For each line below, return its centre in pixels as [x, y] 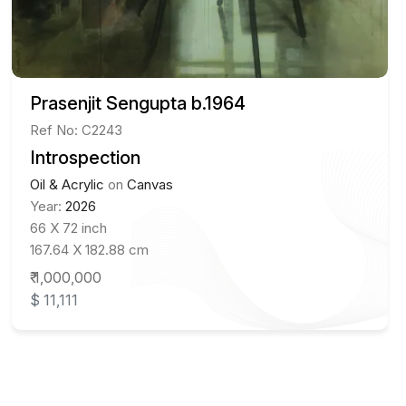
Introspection [86, 158]
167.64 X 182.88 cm [90, 250]
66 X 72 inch [69, 228]
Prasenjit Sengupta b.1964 [138, 104]
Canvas [150, 185]
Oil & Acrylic [68, 185]
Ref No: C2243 [77, 130]
